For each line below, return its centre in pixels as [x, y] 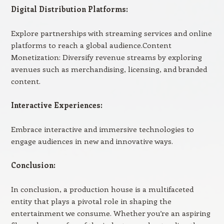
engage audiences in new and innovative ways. [92, 141]
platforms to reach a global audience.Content [91, 45]
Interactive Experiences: [56, 105]
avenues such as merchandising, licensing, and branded [109, 69]
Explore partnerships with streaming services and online [111, 33]
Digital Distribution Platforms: [69, 9]
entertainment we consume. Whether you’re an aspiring [110, 213]
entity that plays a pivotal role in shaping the [91, 201]
